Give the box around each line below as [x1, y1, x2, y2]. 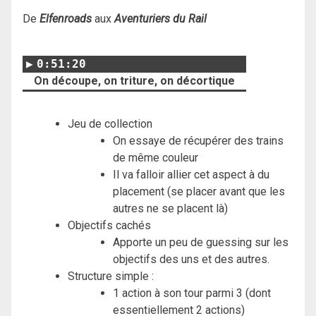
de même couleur [113, 150, 198, 164]
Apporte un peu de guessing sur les [113, 235, 288, 249]
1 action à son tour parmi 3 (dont [113, 286, 271, 300]
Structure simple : [68, 269, 154, 283]
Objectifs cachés [68, 218, 151, 232]
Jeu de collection [68, 116, 152, 130]
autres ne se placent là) [113, 201, 228, 215]
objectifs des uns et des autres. [113, 252, 269, 266]
